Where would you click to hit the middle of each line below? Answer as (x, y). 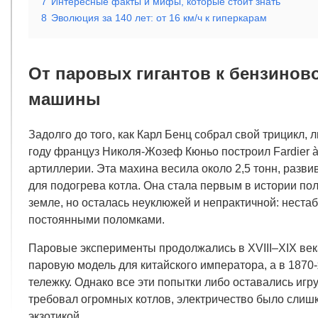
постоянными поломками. (97, 219)
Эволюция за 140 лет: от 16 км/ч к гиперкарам (159, 17)
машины (65, 99)
